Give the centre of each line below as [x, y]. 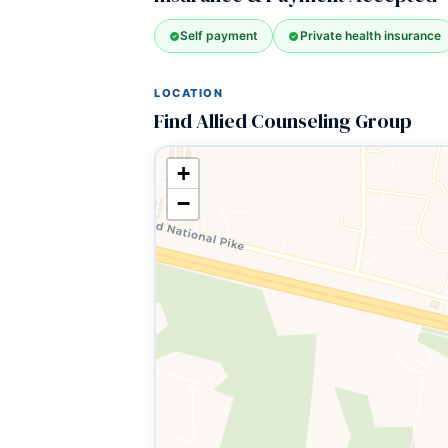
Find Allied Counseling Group [283, 121]
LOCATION [189, 93]
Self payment [219, 35]
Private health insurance [370, 35]
